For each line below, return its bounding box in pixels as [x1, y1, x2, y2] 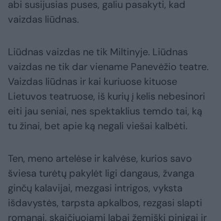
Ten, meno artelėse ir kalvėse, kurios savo [8, 152, 192, 165]
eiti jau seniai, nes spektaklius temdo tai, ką [8, 105, 202, 118]
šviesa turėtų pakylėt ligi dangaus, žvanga [8, 167, 194, 180]
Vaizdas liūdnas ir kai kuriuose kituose [8, 75, 177, 88]
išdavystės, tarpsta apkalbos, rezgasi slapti [8, 196, 202, 210]
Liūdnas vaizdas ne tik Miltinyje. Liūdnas [8, 45, 188, 59]
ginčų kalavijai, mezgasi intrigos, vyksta [8, 182, 183, 195]
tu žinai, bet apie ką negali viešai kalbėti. [8, 119, 187, 133]
